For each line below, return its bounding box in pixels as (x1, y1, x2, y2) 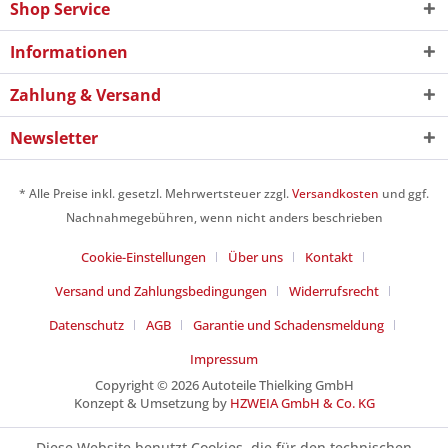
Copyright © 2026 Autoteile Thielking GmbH (94, 375, 354, 394)
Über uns (227, 247, 283, 266)
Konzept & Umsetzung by (73, 393, 230, 412)
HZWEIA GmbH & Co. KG (229, 393, 375, 412)
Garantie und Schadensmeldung (193, 315, 384, 334)
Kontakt (304, 247, 353, 266)
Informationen (10, 41, 128, 64)
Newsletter (10, 127, 98, 150)
